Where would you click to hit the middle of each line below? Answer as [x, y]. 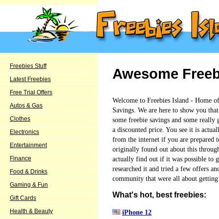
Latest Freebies [30, 79]
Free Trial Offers [31, 92]
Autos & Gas [26, 106]
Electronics [24, 132]
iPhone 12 [137, 212]
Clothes [20, 119]
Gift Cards [23, 198]
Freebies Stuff [28, 66]
